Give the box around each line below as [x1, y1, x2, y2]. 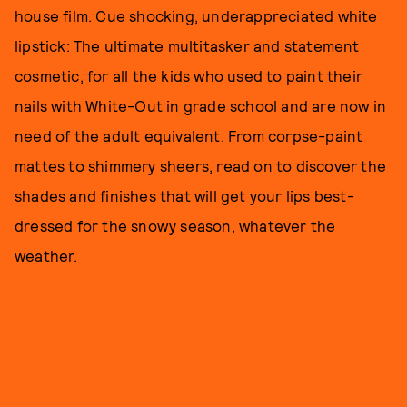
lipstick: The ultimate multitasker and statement [15, 36, 360, 55]
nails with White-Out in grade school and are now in [15, 96, 387, 114]
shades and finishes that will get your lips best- [15, 186, 354, 204]
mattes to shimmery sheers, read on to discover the [15, 156, 387, 174]
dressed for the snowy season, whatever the [15, 216, 336, 234]
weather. [15, 246, 78, 264]
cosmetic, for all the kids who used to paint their [15, 66, 363, 84]
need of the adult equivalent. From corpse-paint [15, 126, 363, 144]
